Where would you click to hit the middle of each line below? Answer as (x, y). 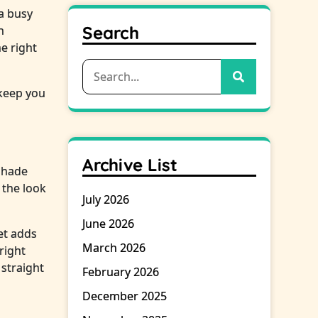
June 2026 (109, 224)
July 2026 (106, 200)
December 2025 (125, 296)
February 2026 (121, 272)
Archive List (130, 165)
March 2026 (114, 248)
